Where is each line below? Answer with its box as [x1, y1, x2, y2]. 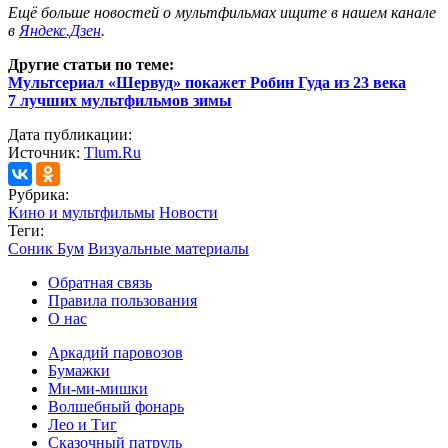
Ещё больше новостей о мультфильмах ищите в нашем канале [8, 3, 436, 21]
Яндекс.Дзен [19, 21, 101, 39]
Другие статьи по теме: [8, 55, 174, 73]
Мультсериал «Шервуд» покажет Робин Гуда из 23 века [8, 73, 406, 91]
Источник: [8, 143, 84, 161]
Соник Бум [8, 239, 84, 257]
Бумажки [48, 361, 110, 379]
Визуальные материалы [88, 239, 249, 257]
